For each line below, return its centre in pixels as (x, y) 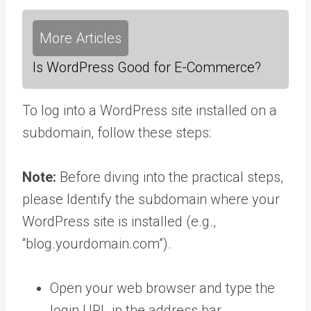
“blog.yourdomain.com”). (97, 243)
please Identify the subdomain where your (151, 199)
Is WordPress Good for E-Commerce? (147, 67)
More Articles (81, 38)
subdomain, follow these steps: (117, 132)
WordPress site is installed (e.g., (119, 221)
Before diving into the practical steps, (171, 177)
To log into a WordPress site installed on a (150, 110)
